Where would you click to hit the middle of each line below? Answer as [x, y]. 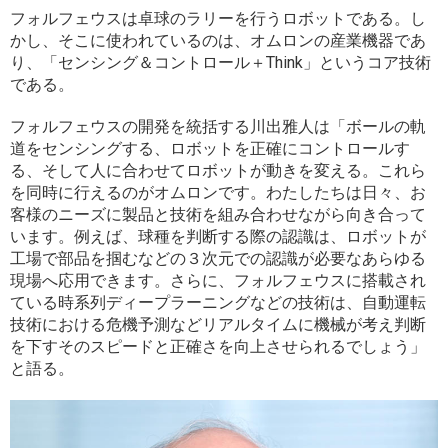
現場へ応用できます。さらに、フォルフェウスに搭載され [218, 281]
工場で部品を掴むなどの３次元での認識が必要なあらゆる [218, 259]
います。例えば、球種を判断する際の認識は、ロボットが [218, 237]
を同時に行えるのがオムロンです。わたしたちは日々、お [218, 193]
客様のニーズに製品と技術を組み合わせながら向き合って [218, 215]
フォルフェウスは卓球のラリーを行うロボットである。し [218, 19]
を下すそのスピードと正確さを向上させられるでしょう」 [218, 347]
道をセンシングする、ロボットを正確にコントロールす [210, 149]
